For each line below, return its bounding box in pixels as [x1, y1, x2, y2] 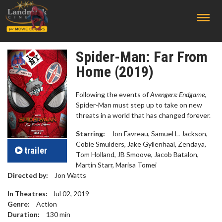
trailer [24, 145, 47, 156]
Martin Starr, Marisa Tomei [76, 161, 157, 169]
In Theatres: [7, 189, 48, 198]
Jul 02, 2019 [53, 189, 89, 198]
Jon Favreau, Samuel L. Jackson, [110, 129, 208, 138]
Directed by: [7, 171, 48, 179]
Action [35, 200, 57, 208]
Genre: [7, 200, 30, 208]
